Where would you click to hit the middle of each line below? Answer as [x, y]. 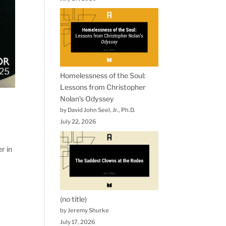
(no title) [74, 199]
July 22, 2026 [78, 122]
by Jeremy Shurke [85, 210]
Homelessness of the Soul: [103, 76]
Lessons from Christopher [103, 87]
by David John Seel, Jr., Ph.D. [98, 110]
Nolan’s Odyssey [87, 99]
